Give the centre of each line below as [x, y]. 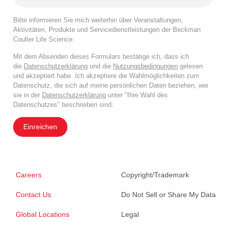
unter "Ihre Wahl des [137, 95]
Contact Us [33, 194]
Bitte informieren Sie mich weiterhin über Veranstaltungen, [98, 20]
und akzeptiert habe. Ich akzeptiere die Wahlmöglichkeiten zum [106, 75]
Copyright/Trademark [155, 175]
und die [100, 66]
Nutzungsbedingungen [145, 66]
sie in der [28, 95]
